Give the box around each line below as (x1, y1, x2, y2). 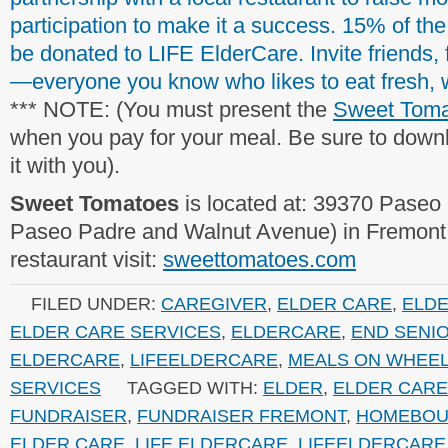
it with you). (10, 153, 120, 178)
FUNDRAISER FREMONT (137, 405, 346, 426)
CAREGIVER (161, 293, 267, 314)
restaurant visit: (10, 247, 163, 272)
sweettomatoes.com (163, 247, 356, 272)
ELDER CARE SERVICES (10, 321, 221, 342)
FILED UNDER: (31, 293, 161, 314)
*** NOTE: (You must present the (10, 97, 333, 122)
